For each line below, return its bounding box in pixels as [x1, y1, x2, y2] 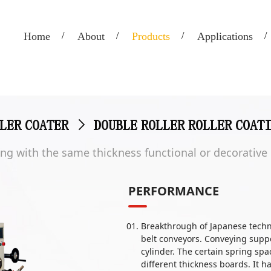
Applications [197, 30, 253, 42]
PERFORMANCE [128, 183, 219, 199]
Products [132, 30, 171, 42]
